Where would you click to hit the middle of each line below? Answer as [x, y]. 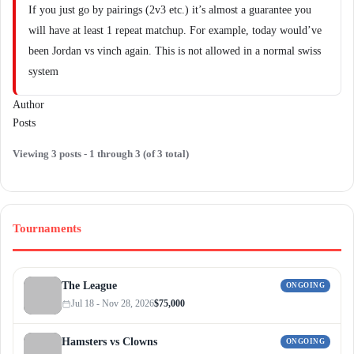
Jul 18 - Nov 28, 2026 [113, 303]
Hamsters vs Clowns [109, 341]
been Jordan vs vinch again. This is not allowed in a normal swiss [175, 51]
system [43, 72]
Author [28, 105]
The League [89, 285]
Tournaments [47, 228]
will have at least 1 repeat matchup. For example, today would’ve [175, 30]
